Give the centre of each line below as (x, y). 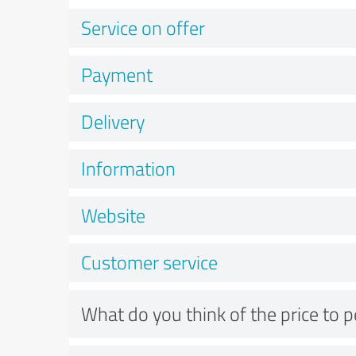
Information (128, 168)
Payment (117, 74)
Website (113, 215)
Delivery (113, 121)
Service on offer (143, 27)
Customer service (149, 262)
